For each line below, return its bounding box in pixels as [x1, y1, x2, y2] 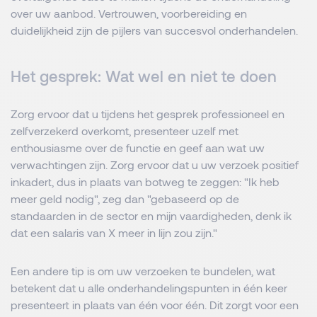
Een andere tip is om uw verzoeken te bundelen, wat [11, 264, 275, 277]
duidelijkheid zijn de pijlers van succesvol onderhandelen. [11, 23, 298, 37]
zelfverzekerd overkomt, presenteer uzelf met [11, 124, 238, 137]
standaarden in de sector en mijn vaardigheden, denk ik [11, 209, 292, 222]
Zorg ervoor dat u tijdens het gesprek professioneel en [11, 107, 284, 120]
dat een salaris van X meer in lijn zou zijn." [11, 226, 217, 239]
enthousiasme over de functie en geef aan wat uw [11, 141, 265, 154]
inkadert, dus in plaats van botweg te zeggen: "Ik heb [11, 175, 279, 188]
